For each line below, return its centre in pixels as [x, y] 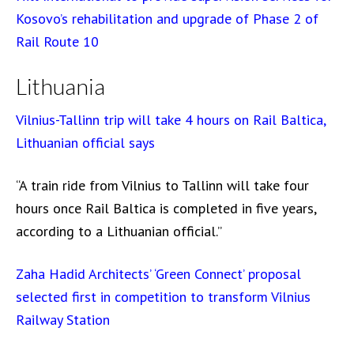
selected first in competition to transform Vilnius [163, 297]
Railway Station [63, 320]
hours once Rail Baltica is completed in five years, [166, 208]
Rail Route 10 [57, 41]
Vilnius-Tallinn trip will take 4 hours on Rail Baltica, [171, 120]
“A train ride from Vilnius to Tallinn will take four [162, 185]
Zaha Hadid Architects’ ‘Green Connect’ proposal [158, 274]
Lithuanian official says [85, 143]
